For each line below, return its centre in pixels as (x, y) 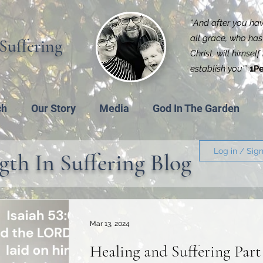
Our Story (53, 108)
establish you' (217, 69)
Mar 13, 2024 (110, 224)
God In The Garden (196, 108)
